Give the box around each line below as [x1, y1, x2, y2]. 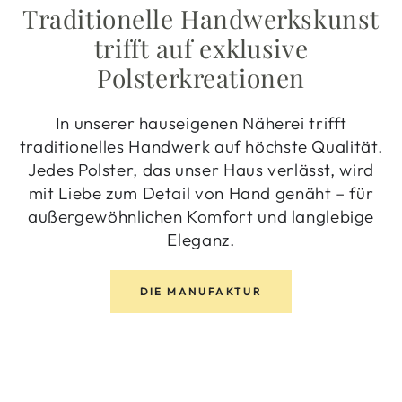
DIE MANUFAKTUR [139, 284, 263, 298]
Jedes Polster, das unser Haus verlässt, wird [28, 158, 374, 180]
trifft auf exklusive [93, 31, 309, 65]
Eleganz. [167, 228, 235, 250]
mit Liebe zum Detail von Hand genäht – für [28, 181, 374, 204]
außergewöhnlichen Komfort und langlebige [27, 205, 375, 227]
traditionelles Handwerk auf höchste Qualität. [19, 135, 383, 157]
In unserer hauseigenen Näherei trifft [55, 111, 347, 134]
